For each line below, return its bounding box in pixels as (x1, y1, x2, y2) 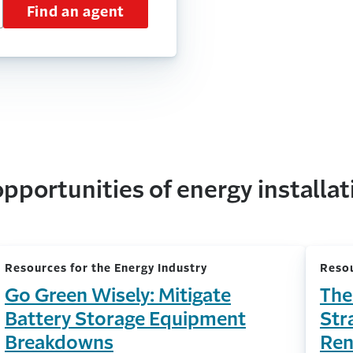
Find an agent (27, 4, 124, 19)
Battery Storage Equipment (4, 310, 246, 329)
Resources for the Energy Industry (4, 262, 207, 273)
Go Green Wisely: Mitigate (4, 286, 231, 305)
